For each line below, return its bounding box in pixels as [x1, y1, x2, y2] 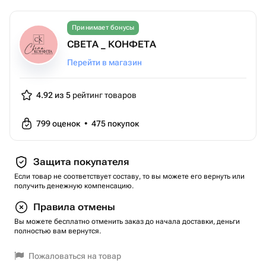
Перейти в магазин [67, 58, 142, 67]
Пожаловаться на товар [28, 251, 121, 261]
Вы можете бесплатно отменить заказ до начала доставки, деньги [14, 217, 240, 226]
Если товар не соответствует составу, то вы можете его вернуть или [14, 172, 245, 180]
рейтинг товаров [71, 90, 137, 100]
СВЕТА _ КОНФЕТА [67, 39, 156, 50]
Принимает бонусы [72, 24, 135, 31]
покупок [107, 119, 139, 128]
